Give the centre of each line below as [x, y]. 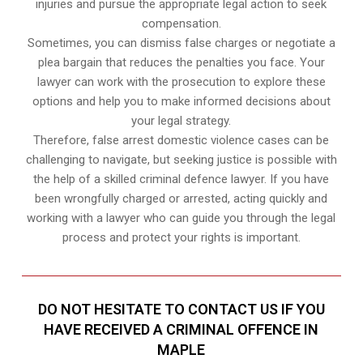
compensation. [181, 24]
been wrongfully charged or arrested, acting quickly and [181, 199]
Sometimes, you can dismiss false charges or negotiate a [181, 43]
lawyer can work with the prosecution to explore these [181, 82]
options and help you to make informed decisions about [181, 102]
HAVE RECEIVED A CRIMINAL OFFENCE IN [181, 330]
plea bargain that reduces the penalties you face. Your [181, 63]
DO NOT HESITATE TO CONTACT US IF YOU [181, 310]
